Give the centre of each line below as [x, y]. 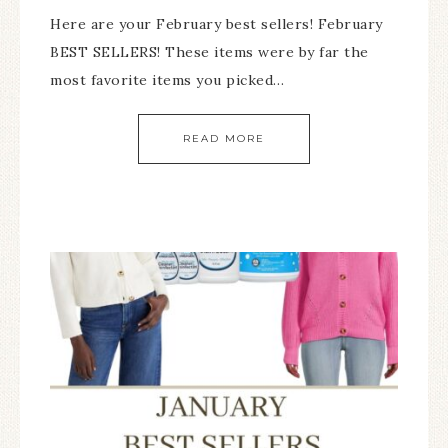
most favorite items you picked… [167, 80]
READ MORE [224, 138]
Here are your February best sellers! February [216, 24]
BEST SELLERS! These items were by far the [209, 52]
